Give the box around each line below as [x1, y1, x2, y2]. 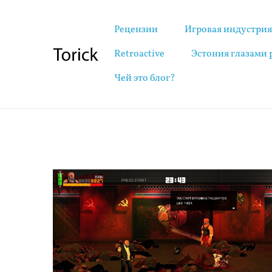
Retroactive [114, 47, 165, 61]
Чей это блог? [114, 72, 176, 85]
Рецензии [114, 23, 158, 36]
